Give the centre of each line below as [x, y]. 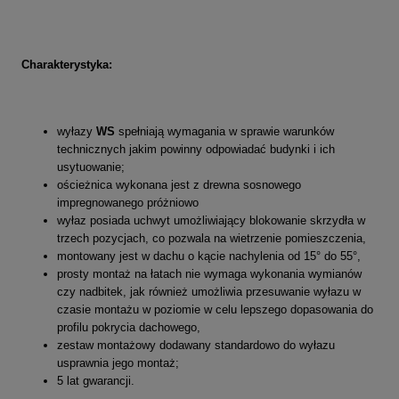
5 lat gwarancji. [96, 381]
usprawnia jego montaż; [118, 363]
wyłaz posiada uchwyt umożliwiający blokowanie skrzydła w [211, 221]
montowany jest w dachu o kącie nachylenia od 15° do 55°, [209, 256]
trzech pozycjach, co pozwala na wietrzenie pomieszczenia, [212, 239]
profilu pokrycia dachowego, [129, 328]
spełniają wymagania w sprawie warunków [224, 132]
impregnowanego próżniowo [128, 203]
